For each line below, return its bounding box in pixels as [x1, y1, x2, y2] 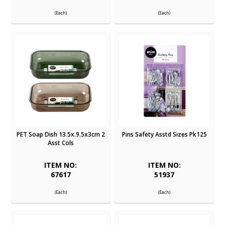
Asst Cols [47, 139, 74, 148]
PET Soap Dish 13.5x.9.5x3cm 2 [16, 130, 105, 139]
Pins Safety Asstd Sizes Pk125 [122, 130, 207, 139]
